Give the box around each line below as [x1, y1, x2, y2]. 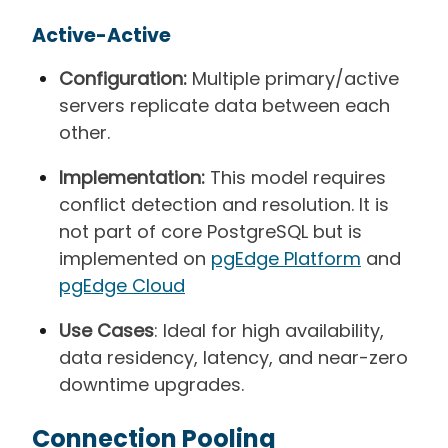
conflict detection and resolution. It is [59, 191, 389, 217]
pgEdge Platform [211, 245, 361, 271]
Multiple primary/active [187, 65, 399, 91]
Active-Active [32, 21, 171, 49]
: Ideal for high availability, [154, 317, 384, 343]
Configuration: [59, 65, 187, 91]
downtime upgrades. [59, 371, 244, 397]
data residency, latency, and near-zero [59, 344, 408, 370]
